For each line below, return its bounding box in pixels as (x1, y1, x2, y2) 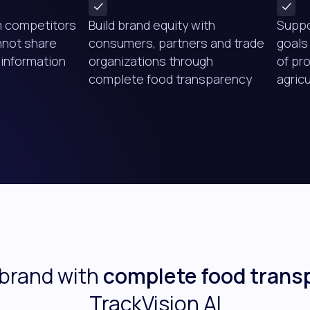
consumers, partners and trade (89, 35, 264, 52)
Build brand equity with (89, 17, 215, 34)
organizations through (89, 53, 213, 70)
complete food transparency (89, 71, 252, 88)
